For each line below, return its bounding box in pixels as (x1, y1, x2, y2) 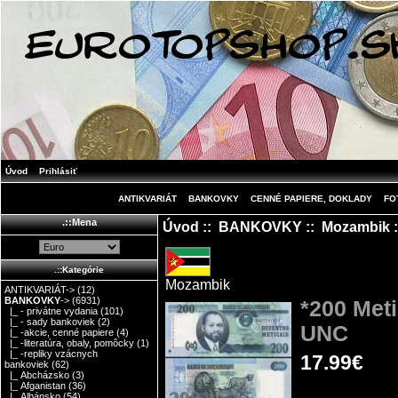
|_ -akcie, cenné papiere (4, 327, 115, 338)
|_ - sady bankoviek (4, 316, 96, 328)
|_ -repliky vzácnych (4, 348, 99, 360)
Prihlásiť (39, 166, 77, 176)
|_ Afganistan (4, 380, 67, 392)
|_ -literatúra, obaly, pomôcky (4, 338, 135, 349)
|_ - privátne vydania (4, 306, 99, 317)
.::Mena (61, 217, 97, 227)
